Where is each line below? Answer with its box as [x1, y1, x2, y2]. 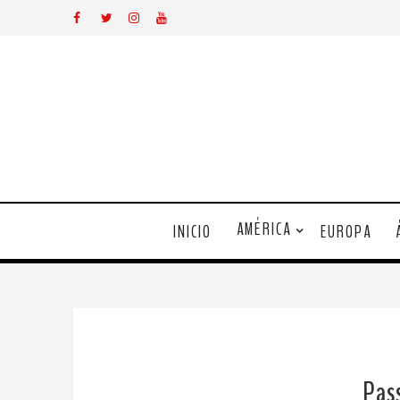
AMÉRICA [236, 218, 291, 241]
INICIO [172, 220, 212, 244]
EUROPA [320, 220, 371, 244]
